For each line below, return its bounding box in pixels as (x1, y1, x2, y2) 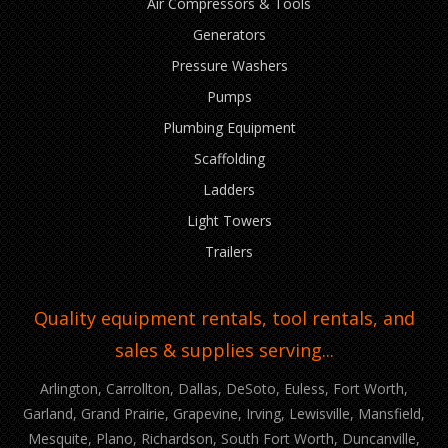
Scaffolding (193, 149, 265, 168)
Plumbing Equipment (162, 118, 296, 137)
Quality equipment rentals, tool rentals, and (33, 306, 415, 330)
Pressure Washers (170, 56, 288, 75)
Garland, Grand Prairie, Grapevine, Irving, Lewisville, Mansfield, (23, 404, 425, 423)
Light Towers (186, 211, 272, 230)
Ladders (203, 180, 255, 199)
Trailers (205, 242, 253, 261)
